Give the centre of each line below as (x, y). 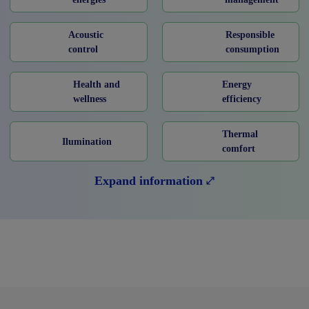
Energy (237, 85)
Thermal (240, 134)
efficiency (241, 99)
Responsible (250, 35)
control (83, 50)
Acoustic (86, 35)
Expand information (148, 181)
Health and (97, 85)
